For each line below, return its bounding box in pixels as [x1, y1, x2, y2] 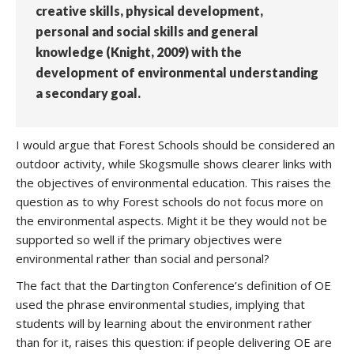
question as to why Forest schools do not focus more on [16, 194, 323, 209]
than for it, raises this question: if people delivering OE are [16, 334, 332, 350]
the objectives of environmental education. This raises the [16, 175, 331, 190]
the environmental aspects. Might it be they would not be [16, 213, 327, 228]
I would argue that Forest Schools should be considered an [16, 137, 335, 153]
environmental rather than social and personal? [16, 250, 269, 266]
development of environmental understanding [36, 65, 318, 80]
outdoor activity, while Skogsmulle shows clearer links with [16, 156, 332, 171]
